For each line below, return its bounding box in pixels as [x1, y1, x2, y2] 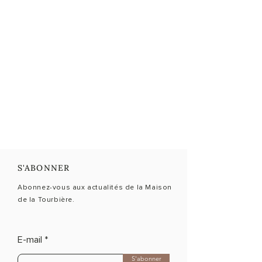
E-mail [18, 234, 42, 246]
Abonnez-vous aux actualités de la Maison [18, 183, 173, 192]
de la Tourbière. [18, 195, 75, 204]
